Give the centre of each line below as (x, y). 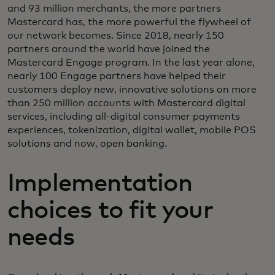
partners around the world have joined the (109, 49)
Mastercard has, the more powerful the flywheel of (129, 22)
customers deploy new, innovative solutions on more (132, 90)
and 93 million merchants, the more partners (114, 9)
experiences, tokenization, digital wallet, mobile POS (132, 130)
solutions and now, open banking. (87, 144)
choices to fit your (110, 211)
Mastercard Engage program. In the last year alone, (131, 63)
